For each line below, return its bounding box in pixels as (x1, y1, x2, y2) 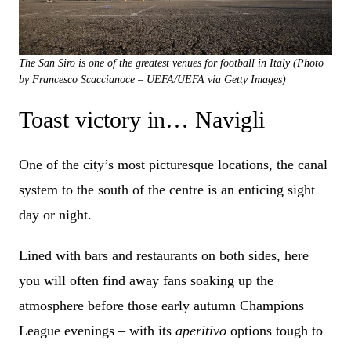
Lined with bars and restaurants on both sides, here (19, 247, 309, 263)
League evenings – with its (19, 322, 175, 338)
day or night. (19, 206, 96, 223)
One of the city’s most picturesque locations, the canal (19, 156, 327, 172)
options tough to (226, 322, 323, 338)
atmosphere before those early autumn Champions (19, 297, 304, 313)
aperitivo (175, 322, 226, 338)
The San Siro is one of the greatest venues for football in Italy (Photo (19, 56, 324, 69)
